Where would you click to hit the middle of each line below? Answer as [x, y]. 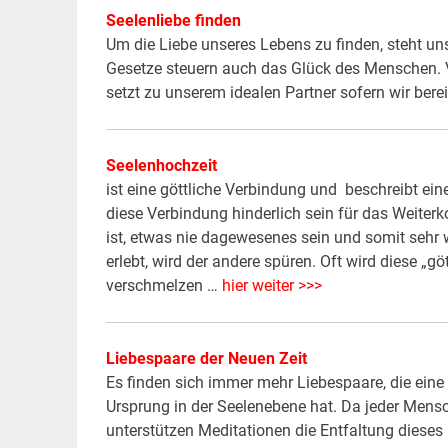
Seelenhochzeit [161, 166]
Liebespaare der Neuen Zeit [206, 359]
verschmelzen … [163, 286]
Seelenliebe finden [173, 21]
